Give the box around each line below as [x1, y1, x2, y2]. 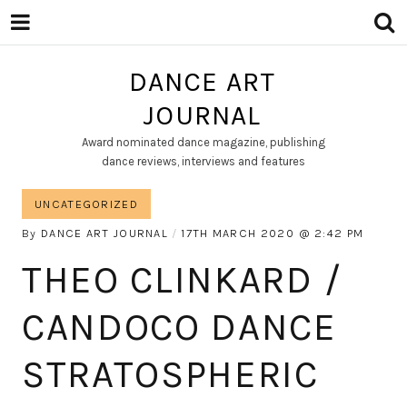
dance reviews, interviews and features [102, 154, 305, 168]
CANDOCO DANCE [22, 304, 337, 350]
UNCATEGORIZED [35, 197, 138, 211]
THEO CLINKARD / [22, 257, 342, 303]
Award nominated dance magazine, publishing [82, 135, 325, 149]
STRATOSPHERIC [22, 352, 319, 397]
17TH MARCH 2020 [181, 226, 294, 240]
